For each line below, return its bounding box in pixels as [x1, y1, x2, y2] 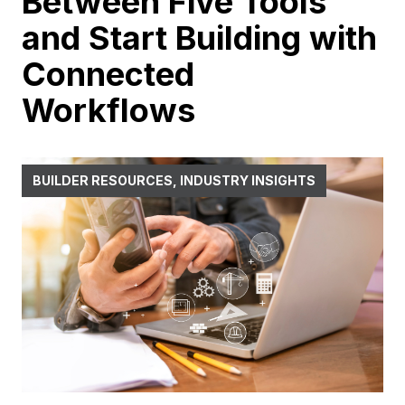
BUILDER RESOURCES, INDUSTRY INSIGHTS [33, 173, 316, 189]
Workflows [22, 90, 203, 131]
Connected [22, 54, 194, 95]
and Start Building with [22, 18, 377, 59]
